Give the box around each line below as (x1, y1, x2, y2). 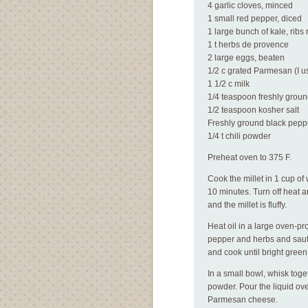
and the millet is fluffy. (208, 200, 287, 210)
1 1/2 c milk (208, 79, 250, 89)
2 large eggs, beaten (208, 53, 285, 63)
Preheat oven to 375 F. (208, 153, 291, 162)
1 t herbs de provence (208, 40, 289, 49)
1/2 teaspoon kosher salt (208, 105, 299, 115)
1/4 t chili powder (208, 131, 271, 141)
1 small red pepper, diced (208, 14, 302, 23)
